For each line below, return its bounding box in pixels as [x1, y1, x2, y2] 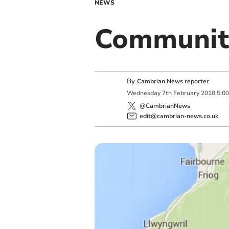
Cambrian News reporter [136, 77, 209, 85]
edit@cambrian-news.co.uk [139, 111, 218, 120]
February [173, 89, 199, 98]
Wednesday [126, 89, 161, 98]
